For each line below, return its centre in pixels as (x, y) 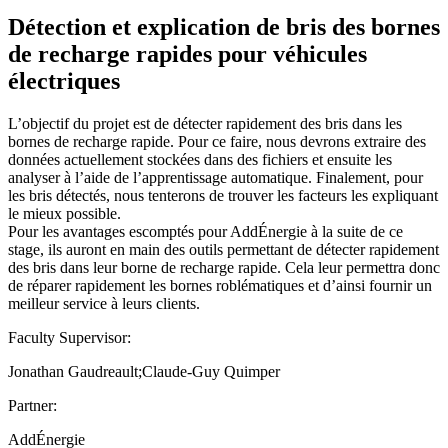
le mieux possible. (64, 213)
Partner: (32, 405)
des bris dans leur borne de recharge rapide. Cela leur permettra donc (224, 267)
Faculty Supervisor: (69, 337)
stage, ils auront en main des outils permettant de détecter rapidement (223, 249)
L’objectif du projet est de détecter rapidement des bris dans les (205, 123)
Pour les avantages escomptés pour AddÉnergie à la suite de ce (205, 231)
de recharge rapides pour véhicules (187, 53)
